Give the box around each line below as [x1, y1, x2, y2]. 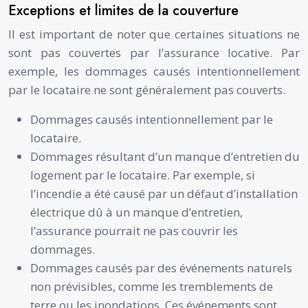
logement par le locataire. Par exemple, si [30, 166, 255, 183]
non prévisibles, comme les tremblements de [30, 278, 273, 294]
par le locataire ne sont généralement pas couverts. [8, 81, 285, 98]
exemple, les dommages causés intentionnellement [8, 63, 300, 79]
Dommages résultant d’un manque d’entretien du [30, 148, 300, 164]
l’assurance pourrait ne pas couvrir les [30, 222, 238, 239]
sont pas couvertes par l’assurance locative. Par [8, 44, 300, 60]
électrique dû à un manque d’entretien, [30, 203, 243, 220]
